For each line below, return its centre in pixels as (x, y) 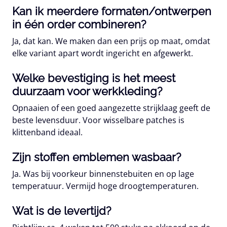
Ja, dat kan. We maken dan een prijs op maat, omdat (111, 41)
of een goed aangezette (96, 108)
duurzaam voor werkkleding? (87, 91)
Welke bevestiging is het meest (94, 78)
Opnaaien (31, 108)
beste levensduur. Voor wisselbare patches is (98, 120)
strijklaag (160, 108)
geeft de (194, 108)
